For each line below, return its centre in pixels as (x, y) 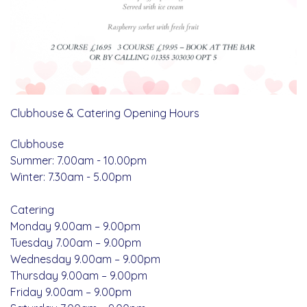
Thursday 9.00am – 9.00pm (79, 275)
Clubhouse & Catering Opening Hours (105, 113)
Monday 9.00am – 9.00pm (75, 226)
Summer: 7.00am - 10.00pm (78, 160)
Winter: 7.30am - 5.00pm (71, 176)
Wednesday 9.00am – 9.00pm (85, 259)
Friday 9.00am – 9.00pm (71, 292)
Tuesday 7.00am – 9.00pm (76, 242)
